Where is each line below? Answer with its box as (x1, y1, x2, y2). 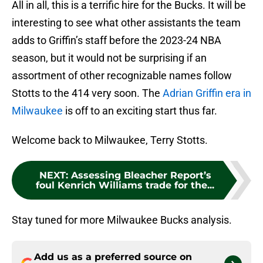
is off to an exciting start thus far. (63, 104, 217, 117)
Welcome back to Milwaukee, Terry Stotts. (12, 134, 208, 147)
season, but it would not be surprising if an (12, 52, 207, 65)
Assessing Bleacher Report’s (70, 170, 211, 181)
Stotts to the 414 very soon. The (12, 87, 163, 100)
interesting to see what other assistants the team (12, 16, 241, 29)
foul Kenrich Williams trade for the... (36, 180, 214, 191)
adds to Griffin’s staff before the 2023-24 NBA (12, 34, 221, 47)
